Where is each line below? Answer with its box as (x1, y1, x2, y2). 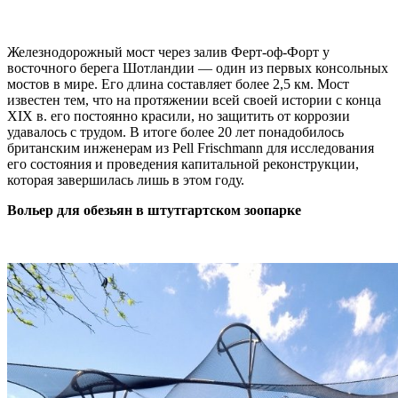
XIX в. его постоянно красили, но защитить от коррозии (7, 108, 350, 123)
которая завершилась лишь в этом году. (7, 172, 244, 187)
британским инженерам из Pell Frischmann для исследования (7, 140, 374, 155)
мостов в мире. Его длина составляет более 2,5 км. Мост (7, 76, 349, 92)
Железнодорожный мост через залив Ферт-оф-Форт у (7, 44, 330, 60)
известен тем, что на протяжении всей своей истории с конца (7, 92, 381, 107)
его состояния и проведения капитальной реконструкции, (7, 156, 359, 171)
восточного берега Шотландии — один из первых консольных (7, 60, 388, 76)
